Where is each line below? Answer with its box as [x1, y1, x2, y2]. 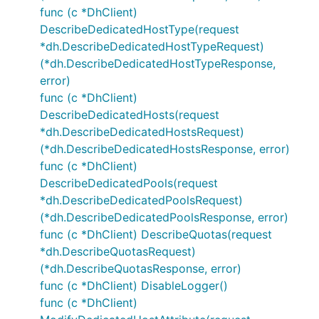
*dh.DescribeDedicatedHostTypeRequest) [40, 39, 264, 53]
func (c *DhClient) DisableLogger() [40, 278, 228, 293]
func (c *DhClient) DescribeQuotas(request [40, 227, 272, 241]
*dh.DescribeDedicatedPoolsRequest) [40, 193, 243, 207]
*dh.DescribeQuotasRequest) [40, 244, 196, 258]
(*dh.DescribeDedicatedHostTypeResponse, [40, 56, 276, 70]
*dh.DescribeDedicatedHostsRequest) [40, 125, 244, 139]
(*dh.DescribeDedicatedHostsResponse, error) [40, 142, 290, 156]
